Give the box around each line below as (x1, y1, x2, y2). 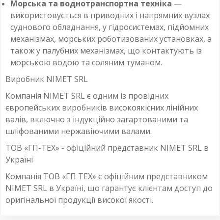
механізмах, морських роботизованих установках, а (10, 33, 212, 44)
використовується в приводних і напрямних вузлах (10, 9, 210, 21)
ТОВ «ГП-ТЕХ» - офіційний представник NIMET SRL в (5, 142, 209, 153)
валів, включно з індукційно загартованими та (5, 113, 188, 125)
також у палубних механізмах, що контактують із (10, 45, 202, 56)
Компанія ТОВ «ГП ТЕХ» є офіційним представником (5, 170, 208, 182)
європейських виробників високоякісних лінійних (5, 102, 198, 113)
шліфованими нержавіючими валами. (5, 125, 152, 137)
